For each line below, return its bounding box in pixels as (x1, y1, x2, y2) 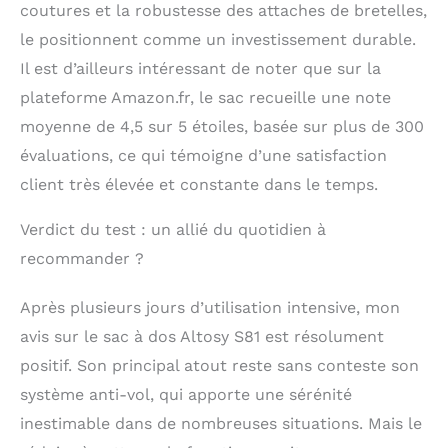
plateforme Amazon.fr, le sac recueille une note (20, 87, 391, 107)
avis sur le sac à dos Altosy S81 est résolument (20, 326, 384, 346)
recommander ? (20, 248, 144, 268)
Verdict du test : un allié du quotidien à (20, 219, 326, 239)
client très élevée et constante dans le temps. (20, 174, 378, 194)
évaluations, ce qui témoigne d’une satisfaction (20, 145, 387, 165)
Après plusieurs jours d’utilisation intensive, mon (20, 297, 400, 317)
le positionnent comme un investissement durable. (20, 29, 416, 49)
